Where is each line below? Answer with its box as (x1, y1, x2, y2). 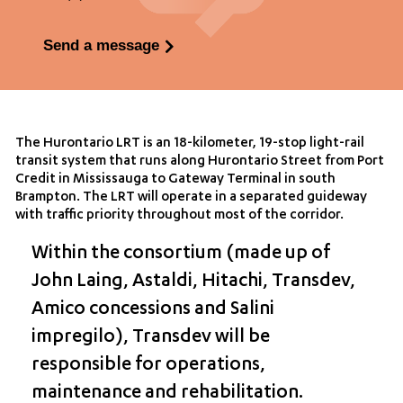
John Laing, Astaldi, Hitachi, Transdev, (31, 272, 355, 293)
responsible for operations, (31, 355, 265, 377)
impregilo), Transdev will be (31, 327, 270, 349)
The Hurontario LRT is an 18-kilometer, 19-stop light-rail (15, 136, 365, 152)
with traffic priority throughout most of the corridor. (15, 208, 345, 224)
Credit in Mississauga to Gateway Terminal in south (15, 172, 336, 188)
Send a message (42, 37, 159, 55)
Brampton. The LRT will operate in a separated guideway (15, 190, 368, 206)
